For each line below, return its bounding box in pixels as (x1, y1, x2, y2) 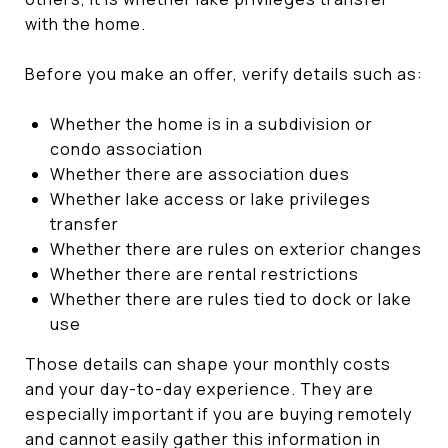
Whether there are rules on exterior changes (49, 237, 422, 260)
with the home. (25, 12, 146, 35)
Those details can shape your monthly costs (25, 352, 391, 375)
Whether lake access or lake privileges (49, 187, 371, 210)
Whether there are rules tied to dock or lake (49, 287, 412, 310)
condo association (49, 137, 203, 160)
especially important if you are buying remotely (25, 402, 412, 425)
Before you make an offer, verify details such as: (25, 62, 423, 85)
